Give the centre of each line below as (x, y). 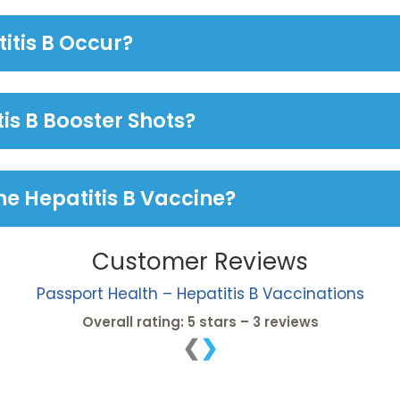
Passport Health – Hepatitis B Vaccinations (200, 294)
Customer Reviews (200, 262)
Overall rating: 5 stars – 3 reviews (200, 322)
